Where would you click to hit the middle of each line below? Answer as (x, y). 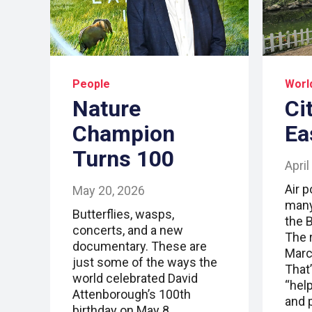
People (91, 84)
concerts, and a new (128, 230)
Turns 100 (123, 158)
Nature (107, 108)
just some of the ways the (145, 262)
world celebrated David (135, 278)
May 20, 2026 (109, 190)
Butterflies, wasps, (123, 214)
